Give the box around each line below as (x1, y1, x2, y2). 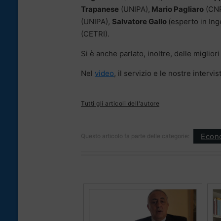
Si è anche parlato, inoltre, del (81, 49, 185, 59)
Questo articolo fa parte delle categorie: (81, 132, 189, 140)
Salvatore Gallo (112, 17, 168, 27)
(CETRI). (81, 29, 110, 39)
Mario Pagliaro (150, 4, 204, 14)
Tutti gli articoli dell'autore (81, 100, 159, 108)
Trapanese (81, 4, 119, 14)
